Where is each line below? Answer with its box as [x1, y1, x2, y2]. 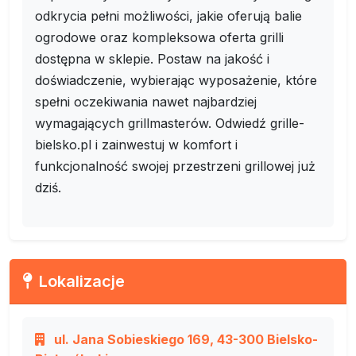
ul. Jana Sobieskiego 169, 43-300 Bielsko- [51, 331, 318, 347]
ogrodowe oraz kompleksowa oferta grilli [35, 29, 284, 45]
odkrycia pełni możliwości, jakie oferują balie [35, 8, 302, 24]
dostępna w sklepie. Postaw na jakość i [35, 51, 269, 67]
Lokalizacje [39, 272, 125, 291]
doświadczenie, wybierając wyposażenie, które [35, 72, 317, 88]
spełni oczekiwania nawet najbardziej [35, 94, 257, 110]
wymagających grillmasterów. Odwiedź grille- [35, 115, 304, 131]
